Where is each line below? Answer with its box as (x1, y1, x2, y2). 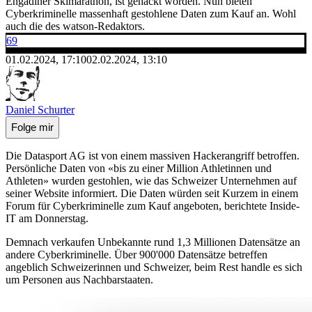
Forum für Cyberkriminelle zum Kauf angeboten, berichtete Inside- (6, 199, 299, 212)
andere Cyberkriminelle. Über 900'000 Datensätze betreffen (6, 248, 267, 260)
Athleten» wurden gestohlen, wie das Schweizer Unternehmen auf (6, 174, 297, 187)
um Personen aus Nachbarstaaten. (6, 273, 153, 286)
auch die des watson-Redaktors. (6, 19, 145, 32)
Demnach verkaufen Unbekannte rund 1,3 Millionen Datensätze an (6, 235, 300, 248)
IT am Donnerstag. (6, 212, 88, 224)
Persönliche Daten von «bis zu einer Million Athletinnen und (6, 162, 272, 174)
